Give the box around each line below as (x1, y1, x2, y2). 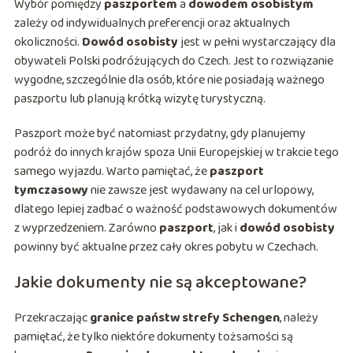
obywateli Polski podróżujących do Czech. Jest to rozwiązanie (13, 51, 333, 72)
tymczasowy (13, 180, 88, 201)
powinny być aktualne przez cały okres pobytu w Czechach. (13, 237, 318, 258)
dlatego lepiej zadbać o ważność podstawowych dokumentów (13, 199, 337, 220)
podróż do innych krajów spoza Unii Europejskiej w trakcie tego (13, 143, 339, 163)
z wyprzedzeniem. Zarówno (13, 218, 159, 239)
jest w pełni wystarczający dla (177, 32, 336, 53)
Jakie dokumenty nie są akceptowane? (13, 269, 307, 298)
